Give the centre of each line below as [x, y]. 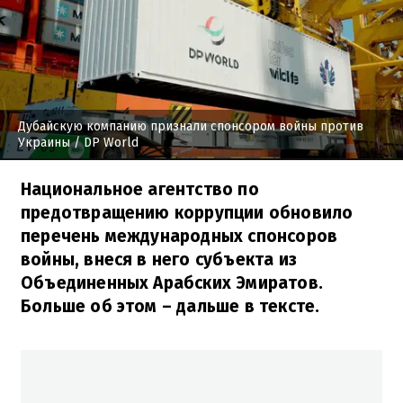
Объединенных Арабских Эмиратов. [172, 282]
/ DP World [104, 142]
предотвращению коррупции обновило [187, 212]
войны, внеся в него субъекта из [159, 259]
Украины [44, 142]
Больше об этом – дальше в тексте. [170, 306]
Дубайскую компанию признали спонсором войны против [191, 126]
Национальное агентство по [140, 189]
